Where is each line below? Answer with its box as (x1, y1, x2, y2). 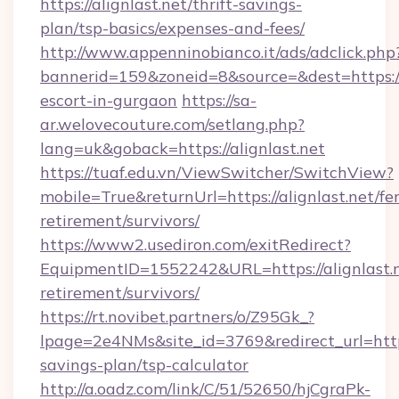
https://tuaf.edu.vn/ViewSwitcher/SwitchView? (40, 162, 394, 183)
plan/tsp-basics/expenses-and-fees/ (40, 18, 305, 38)
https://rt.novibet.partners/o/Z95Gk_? (40, 306, 314, 327)
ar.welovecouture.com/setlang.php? (40, 114, 305, 134)
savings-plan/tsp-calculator (40, 354, 248, 375)
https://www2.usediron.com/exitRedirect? (40, 234, 351, 255)
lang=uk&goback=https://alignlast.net (40, 138, 325, 159)
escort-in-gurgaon (40, 90, 177, 110)
